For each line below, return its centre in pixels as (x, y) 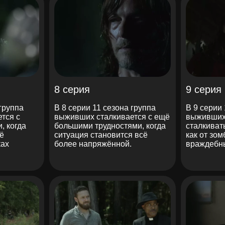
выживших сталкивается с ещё (112, 117)
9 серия (204, 89)
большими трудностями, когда (110, 126)
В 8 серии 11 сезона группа (105, 107)
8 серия (72, 89)
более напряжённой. (93, 144)
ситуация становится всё (101, 135)
